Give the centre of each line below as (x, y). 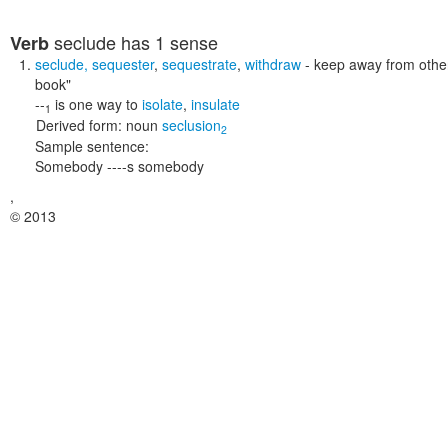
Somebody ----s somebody (119, 166)
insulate (215, 104)
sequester (123, 64)
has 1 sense (167, 42)
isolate (162, 104)
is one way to (96, 104)
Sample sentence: (92, 146)
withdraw (273, 64)
